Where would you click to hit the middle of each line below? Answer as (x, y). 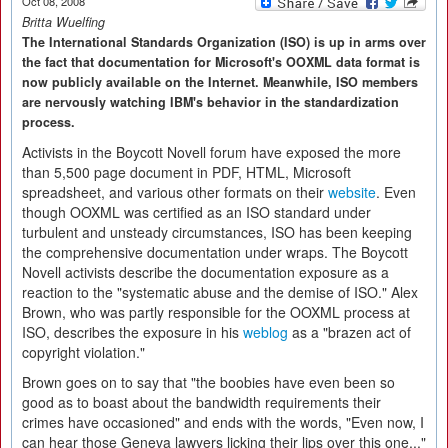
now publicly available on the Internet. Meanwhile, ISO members (220, 82)
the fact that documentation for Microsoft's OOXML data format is (221, 62)
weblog (265, 332)
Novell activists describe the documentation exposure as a (205, 272)
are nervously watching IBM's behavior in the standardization (210, 102)
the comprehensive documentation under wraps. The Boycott (215, 252)
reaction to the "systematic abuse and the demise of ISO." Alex (220, 292)
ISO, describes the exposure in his (132, 332)
